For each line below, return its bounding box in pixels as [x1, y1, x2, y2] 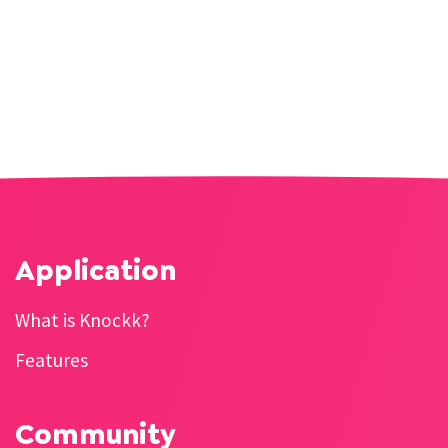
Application [15, 252, 176, 289]
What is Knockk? [15, 308, 150, 332]
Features [15, 348, 88, 372]
